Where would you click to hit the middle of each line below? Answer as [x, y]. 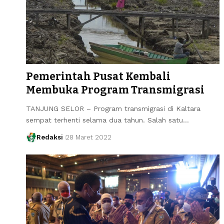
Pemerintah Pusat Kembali [98, 76]
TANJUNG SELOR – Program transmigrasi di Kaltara [113, 108]
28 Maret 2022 [88, 137]
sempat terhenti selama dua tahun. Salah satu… [107, 120]
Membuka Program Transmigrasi [115, 90]
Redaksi [49, 137]
